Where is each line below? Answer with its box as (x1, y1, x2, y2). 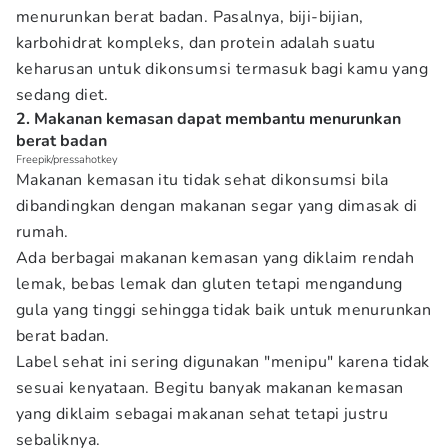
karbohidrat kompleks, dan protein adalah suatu (16, 32, 376, 54)
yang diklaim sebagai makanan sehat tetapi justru (16, 403, 389, 425)
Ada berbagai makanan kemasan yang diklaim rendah (16, 247, 415, 269)
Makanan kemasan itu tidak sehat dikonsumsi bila (16, 169, 389, 191)
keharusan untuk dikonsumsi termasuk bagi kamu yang (16, 58, 428, 80)
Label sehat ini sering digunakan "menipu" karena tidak (16, 351, 430, 373)
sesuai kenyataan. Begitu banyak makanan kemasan (16, 377, 404, 399)
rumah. (16, 221, 69, 243)
